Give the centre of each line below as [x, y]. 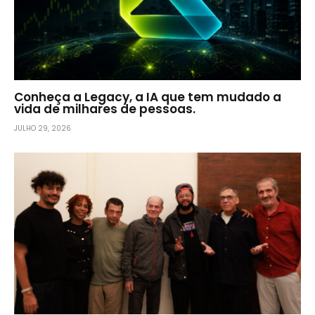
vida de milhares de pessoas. [105, 109]
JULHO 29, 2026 [43, 129]
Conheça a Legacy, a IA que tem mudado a [148, 97]
